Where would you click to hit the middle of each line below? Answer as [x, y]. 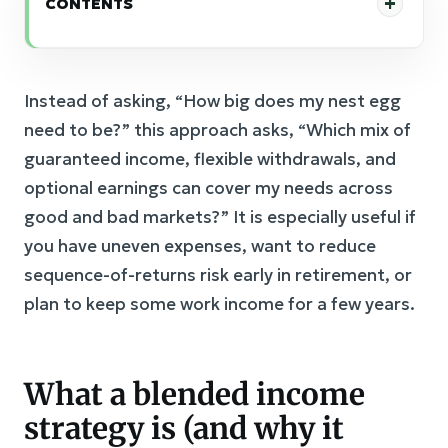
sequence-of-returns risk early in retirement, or [218, 275]
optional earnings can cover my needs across [208, 188]
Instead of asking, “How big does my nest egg [212, 101]
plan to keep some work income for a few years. [219, 304]
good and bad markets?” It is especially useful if [220, 217]
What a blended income [194, 394]
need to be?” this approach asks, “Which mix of [217, 130]
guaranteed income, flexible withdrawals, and [210, 159]
